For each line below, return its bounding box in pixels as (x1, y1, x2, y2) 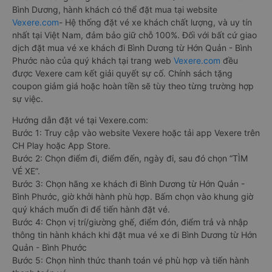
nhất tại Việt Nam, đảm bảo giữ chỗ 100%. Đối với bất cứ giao (12, 30, 257, 41)
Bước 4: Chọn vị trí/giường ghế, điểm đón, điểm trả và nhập (12, 217, 248, 228)
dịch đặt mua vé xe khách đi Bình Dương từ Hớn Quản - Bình (12, 42, 252, 53)
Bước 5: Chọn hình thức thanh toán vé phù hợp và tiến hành (12, 255, 249, 266)
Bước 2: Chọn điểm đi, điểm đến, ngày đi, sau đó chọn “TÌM (12, 153, 248, 164)
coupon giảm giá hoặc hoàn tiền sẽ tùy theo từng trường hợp (12, 81, 254, 92)
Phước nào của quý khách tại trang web (12, 55, 174, 66)
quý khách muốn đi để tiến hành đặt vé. (12, 204, 170, 215)
